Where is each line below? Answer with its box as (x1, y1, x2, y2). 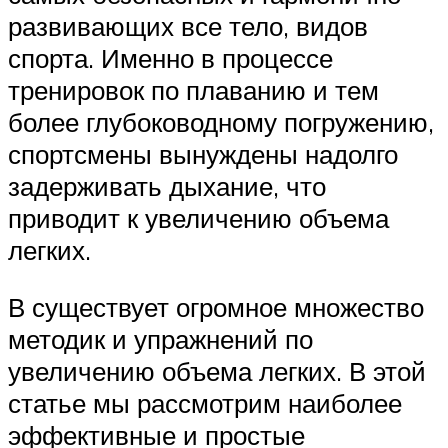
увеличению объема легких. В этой (8, 355, 426, 388)
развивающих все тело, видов (8, 9, 368, 42)
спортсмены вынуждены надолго (8, 137, 398, 170)
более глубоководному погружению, (8, 105, 434, 138)
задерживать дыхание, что (8, 169, 326, 202)
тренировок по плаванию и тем (8, 73, 379, 106)
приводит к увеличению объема (8, 201, 389, 234)
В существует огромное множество (8, 291, 424, 324)
